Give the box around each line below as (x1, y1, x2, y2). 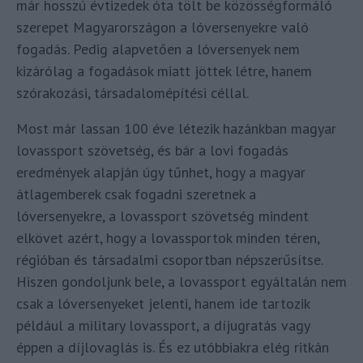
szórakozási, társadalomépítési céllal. (16, 83, 249, 102)
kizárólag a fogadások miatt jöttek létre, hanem (16, 61, 312, 80)
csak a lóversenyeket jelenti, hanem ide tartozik (16, 293, 310, 313)
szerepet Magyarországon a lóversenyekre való (16, 17, 309, 36)
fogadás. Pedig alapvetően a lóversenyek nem (16, 39, 300, 58)
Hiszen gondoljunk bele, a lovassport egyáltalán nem (16, 271, 347, 291)
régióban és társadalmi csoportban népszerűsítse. (16, 250, 322, 269)
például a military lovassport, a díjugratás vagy (16, 315, 310, 335)
